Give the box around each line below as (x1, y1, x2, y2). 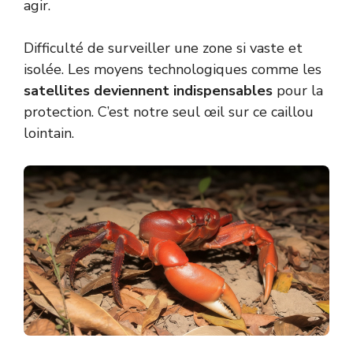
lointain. (24, 123, 74, 143)
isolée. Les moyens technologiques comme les (24, 59, 321, 79)
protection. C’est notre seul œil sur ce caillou (24, 102, 314, 121)
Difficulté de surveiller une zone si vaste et (24, 38, 303, 58)
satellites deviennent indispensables (24, 80, 273, 100)
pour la (273, 80, 323, 100)
